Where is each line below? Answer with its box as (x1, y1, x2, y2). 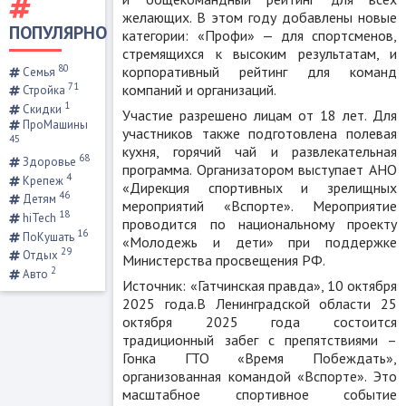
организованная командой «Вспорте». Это (122, 366, 397, 385)
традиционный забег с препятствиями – (122, 330, 397, 349)
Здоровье (20, 154, 79, 170)
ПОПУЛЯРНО (9, 21, 107, 45)
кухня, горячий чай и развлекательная (122, 141, 397, 160)
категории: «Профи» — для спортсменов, (122, 25, 397, 44)
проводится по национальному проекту (122, 214, 397, 233)
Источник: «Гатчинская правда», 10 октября (122, 275, 397, 295)
